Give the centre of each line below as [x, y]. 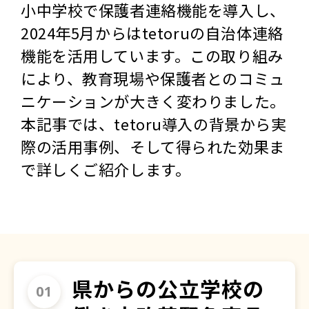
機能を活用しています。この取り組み [152, 55]
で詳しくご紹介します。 [106, 169]
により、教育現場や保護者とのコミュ [153, 78]
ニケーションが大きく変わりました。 [153, 100]
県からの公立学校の [168, 288]
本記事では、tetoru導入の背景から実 [154, 123]
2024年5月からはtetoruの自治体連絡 [152, 32]
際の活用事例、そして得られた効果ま [153, 146]
